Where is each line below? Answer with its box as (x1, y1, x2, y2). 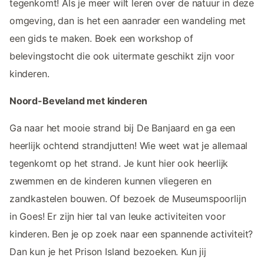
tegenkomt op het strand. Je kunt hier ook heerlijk (9, 157, 229, 170)
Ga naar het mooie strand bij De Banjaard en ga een (9, 122, 236, 134)
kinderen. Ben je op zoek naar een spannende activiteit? (9, 228, 253, 240)
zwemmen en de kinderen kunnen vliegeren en (9, 175, 212, 187)
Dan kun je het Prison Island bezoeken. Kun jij (9, 246, 206, 258)
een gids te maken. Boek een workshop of (9, 32, 194, 45)
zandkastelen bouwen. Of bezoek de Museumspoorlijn (9, 193, 246, 205)
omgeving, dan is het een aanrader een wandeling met (9, 15, 246, 27)
